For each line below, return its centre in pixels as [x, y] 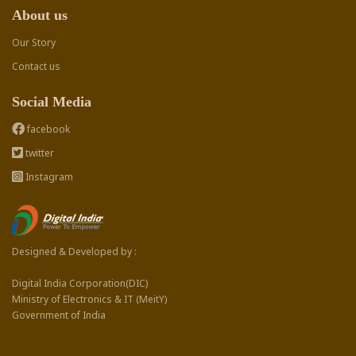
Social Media [52, 102]
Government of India [59, 315]
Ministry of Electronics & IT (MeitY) [89, 300]
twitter [39, 153]
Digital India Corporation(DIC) [80, 284]
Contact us [36, 67]
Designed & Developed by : [74, 252]
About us [40, 15]
